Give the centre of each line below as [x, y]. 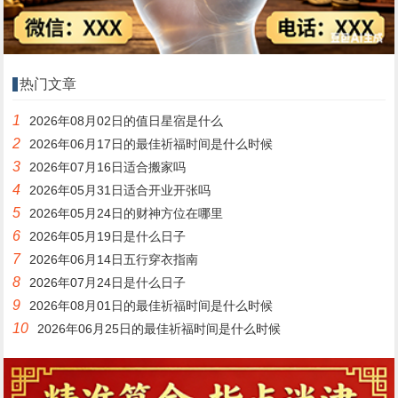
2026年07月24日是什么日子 [108, 283]
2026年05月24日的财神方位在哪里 [127, 214]
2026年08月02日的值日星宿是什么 [127, 121]
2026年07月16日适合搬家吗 [108, 167]
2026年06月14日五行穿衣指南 [114, 260]
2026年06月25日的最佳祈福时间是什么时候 [159, 329]
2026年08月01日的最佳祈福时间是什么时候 [151, 306]
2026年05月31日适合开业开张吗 [120, 191]
